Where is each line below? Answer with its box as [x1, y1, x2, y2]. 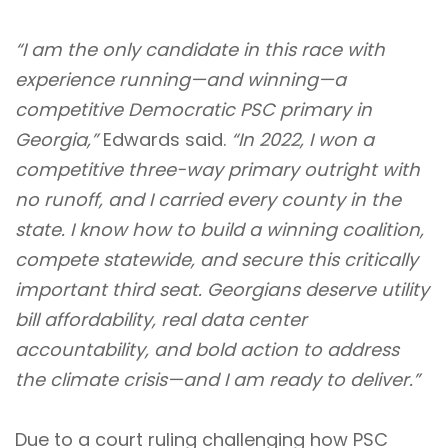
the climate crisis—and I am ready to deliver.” [15, 367, 420, 392]
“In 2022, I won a [231, 127, 374, 152]
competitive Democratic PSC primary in [15, 97, 372, 122]
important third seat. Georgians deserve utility [15, 277, 429, 302]
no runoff [15, 187, 99, 212]
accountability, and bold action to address [15, 337, 399, 362]
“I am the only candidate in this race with [15, 37, 385, 62]
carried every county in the [158, 187, 401, 212]
